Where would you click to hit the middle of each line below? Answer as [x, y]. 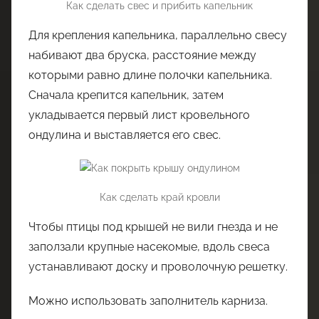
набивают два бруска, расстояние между [142, 55]
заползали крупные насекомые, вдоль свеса [149, 247]
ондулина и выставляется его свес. [125, 135]
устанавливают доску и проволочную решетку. [158, 267]
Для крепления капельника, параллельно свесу [158, 35]
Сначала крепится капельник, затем [126, 95]
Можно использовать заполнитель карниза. [148, 301]
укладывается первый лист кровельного [139, 115]
